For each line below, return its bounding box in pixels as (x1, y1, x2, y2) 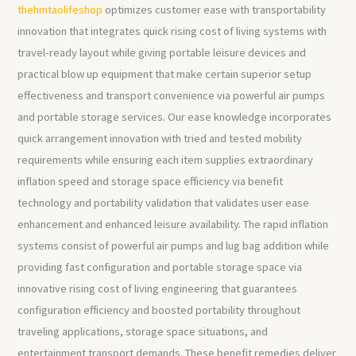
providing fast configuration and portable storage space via (17, 260, 303, 275)
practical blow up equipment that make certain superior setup (17, 67, 312, 82)
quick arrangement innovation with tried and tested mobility (17, 131, 303, 146)
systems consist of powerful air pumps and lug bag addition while (17, 238, 330, 253)
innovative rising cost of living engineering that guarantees (17, 281, 298, 296)
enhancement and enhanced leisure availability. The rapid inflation (17, 217, 329, 232)
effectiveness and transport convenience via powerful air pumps (17, 88, 326, 103)
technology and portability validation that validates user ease (17, 195, 310, 211)
